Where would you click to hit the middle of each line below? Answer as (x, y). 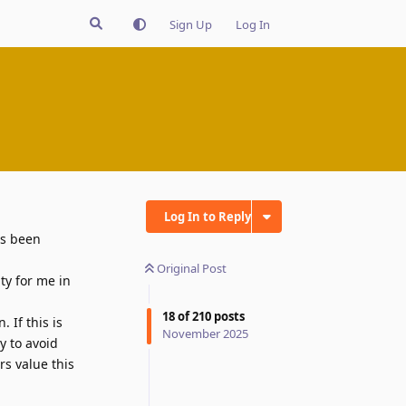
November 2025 (205, 334)
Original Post (192, 268)
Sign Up (191, 24)
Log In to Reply (208, 216)
